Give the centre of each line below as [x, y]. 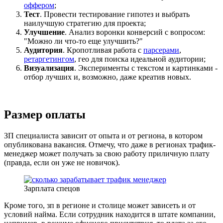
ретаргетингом [49, 59]
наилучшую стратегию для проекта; [85, 23]
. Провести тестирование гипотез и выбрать [115, 14]
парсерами [161, 50]
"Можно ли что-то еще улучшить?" [83, 41]
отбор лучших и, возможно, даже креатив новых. [108, 77]
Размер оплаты [45, 115]
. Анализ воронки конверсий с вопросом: [135, 32]
